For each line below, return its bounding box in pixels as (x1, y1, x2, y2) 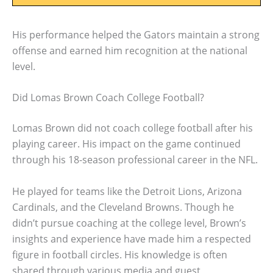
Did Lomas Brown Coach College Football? (12, 91, 204, 105)
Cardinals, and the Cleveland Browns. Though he (12, 200, 234, 214)
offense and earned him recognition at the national (12, 43, 247, 57)
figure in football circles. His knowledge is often (12, 248, 227, 262)
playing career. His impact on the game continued (12, 137, 241, 151)
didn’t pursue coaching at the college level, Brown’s (12, 216, 246, 230)
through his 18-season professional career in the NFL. (12, 153, 258, 167)
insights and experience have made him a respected (12, 232, 251, 246)
